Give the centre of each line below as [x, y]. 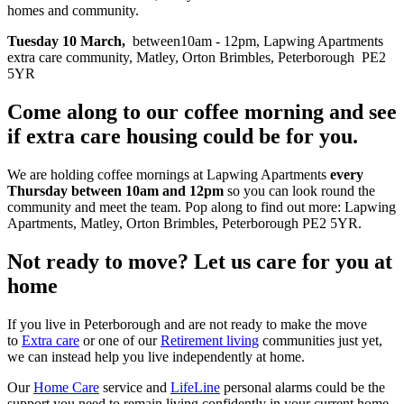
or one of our [120, 340]
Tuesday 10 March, [70, 41]
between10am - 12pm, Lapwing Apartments [258, 41]
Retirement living [210, 340]
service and [133, 387]
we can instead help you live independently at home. [158, 356]
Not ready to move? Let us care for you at [200, 261]
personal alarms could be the [303, 387]
